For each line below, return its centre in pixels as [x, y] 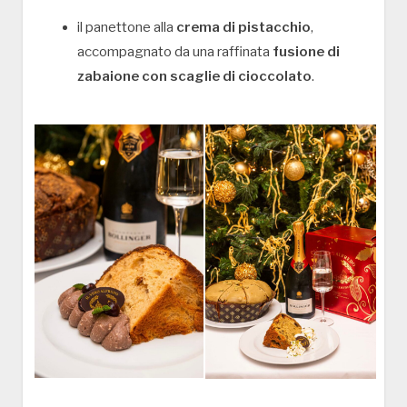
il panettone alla [127, 27]
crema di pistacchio [243, 27]
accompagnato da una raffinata [175, 51]
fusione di [306, 51]
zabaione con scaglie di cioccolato [194, 76]
